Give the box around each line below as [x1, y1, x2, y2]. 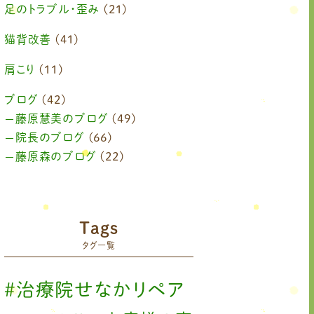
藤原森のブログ [15, 151, 97, 163]
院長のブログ [15, 132, 85, 144]
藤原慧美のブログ [15, 113, 109, 125]
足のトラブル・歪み [4, 4, 100, 15]
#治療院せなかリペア [4, 280, 185, 299]
